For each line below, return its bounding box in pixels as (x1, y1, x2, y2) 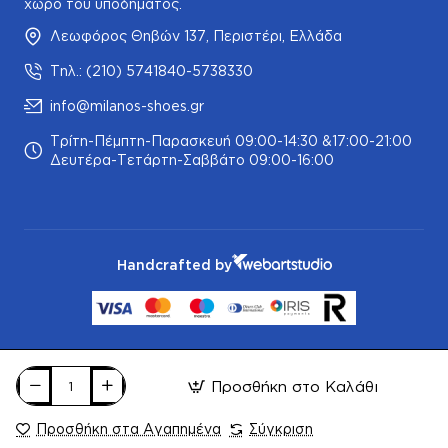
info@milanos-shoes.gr (50, 98, 204, 114)
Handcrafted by (116, 256, 232, 272)
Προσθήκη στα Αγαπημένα (36, 421, 221, 436)
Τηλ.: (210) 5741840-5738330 (50, 63, 253, 79)
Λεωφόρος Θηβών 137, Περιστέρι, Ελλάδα (50, 28, 342, 44)
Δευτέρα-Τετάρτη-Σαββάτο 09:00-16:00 (50, 152, 334, 168)
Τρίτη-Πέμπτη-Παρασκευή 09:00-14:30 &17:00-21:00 (50, 133, 412, 149)
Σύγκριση (249, 421, 313, 436)
